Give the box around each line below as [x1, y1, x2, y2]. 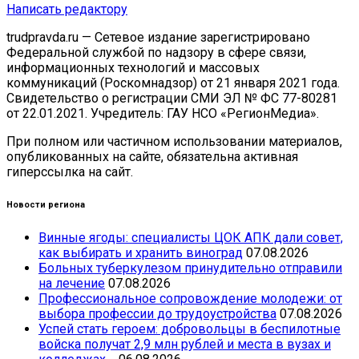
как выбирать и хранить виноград [38, 244, 243, 260]
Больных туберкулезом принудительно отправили [38, 260, 342, 276]
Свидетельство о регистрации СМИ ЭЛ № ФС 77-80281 [6, 90, 337, 106]
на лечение [38, 275, 105, 291]
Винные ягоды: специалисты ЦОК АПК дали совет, [38, 229, 343, 245]
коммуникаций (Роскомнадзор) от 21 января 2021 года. [6, 75, 340, 91]
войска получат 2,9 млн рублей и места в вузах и [38, 336, 331, 352]
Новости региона [6, 199, 85, 210]
